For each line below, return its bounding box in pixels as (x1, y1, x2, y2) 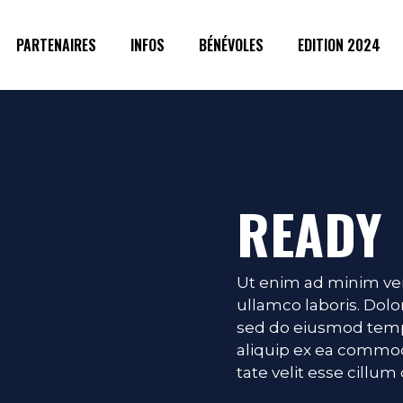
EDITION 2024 (297, 33, 381, 56)
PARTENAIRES (15, 33, 96, 56)
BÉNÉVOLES (198, 33, 264, 56)
